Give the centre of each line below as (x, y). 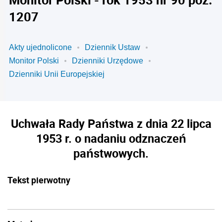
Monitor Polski (34, 61)
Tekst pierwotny (39, 180)
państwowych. (111, 153)
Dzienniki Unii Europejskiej (57, 74)
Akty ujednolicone (40, 47)
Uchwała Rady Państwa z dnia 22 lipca (111, 123)
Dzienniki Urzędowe (108, 61)
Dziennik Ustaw (112, 47)
